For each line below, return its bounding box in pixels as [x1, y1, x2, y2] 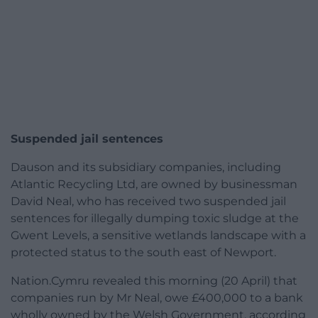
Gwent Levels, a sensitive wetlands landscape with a [11, 229, 306, 243]
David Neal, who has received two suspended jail [11, 194, 286, 209]
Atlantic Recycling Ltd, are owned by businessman [11, 177, 297, 192]
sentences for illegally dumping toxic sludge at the [11, 212, 299, 226]
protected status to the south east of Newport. [11, 246, 276, 260]
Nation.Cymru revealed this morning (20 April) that [11, 274, 297, 288]
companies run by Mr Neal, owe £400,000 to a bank [11, 291, 303, 305]
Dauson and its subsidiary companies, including [11, 160, 281, 175]
